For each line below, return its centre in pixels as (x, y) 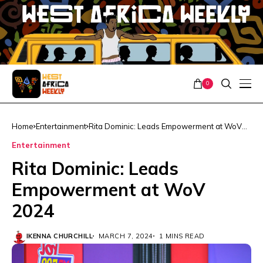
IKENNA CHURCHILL (60, 236)
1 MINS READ (182, 236)
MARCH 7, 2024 (126, 236)
